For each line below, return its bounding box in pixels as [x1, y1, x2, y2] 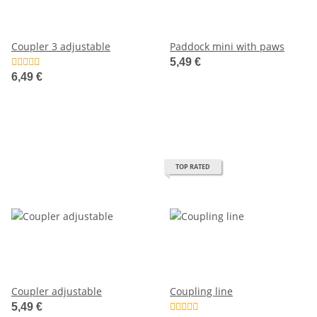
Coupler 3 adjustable [11, 39, 110, 53]
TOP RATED [175, 161, 210, 171]
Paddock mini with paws [170, 39, 284, 53]
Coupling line [170, 284, 233, 298]
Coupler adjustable [11, 284, 102, 298]
